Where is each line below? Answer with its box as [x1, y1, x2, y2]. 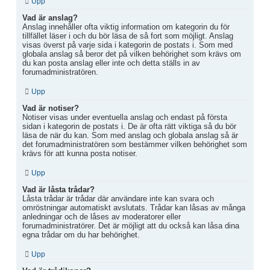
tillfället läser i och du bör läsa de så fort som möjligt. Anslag [22, 31, 233, 41]
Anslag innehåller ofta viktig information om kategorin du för [22, 22, 230, 32]
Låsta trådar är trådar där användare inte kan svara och [22, 194, 214, 204]
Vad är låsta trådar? [22, 185, 95, 195]
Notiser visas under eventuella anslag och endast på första [22, 113, 227, 122]
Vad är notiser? [22, 104, 79, 113]
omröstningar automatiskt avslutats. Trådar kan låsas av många [22, 203, 245, 213]
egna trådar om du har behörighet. [22, 230, 140, 240]
